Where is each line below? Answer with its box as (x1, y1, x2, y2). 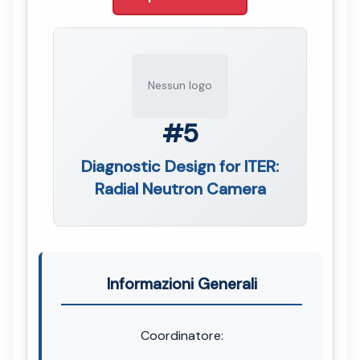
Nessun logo (148, 78, 212, 93)
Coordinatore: (140, 326, 223, 344)
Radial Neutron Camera (94, 178, 266, 199)
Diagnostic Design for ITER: (81, 155, 279, 177)
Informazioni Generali (106, 273, 257, 294)
